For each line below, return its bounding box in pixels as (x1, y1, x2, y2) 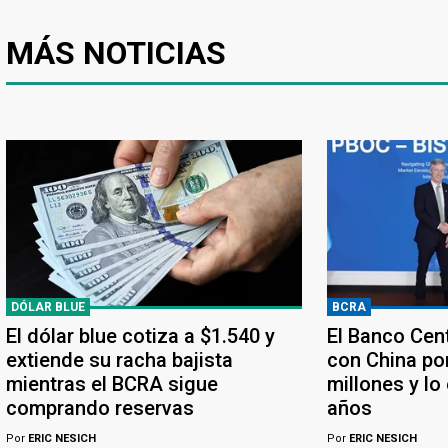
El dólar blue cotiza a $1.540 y (6, 323, 275, 348)
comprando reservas (6, 395, 194, 420)
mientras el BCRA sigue (6, 371, 218, 396)
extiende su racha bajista (6, 347, 233, 372)
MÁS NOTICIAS (6, 33, 226, 72)
